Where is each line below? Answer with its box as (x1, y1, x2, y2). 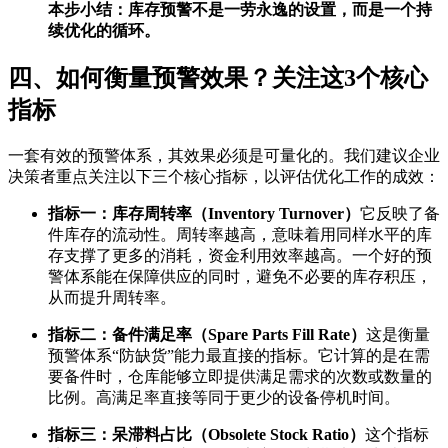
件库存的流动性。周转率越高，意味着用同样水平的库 (48, 225, 432, 243)
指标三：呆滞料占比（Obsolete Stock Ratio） (48, 425, 365, 443)
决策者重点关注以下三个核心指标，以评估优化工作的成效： (8, 167, 440, 185)
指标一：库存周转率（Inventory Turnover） (48, 204, 360, 222)
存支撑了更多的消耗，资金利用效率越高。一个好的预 (48, 246, 432, 264)
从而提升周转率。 (48, 288, 176, 306)
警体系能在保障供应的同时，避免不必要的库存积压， (48, 267, 432, 285)
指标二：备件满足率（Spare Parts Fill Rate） (48, 325, 366, 343)
